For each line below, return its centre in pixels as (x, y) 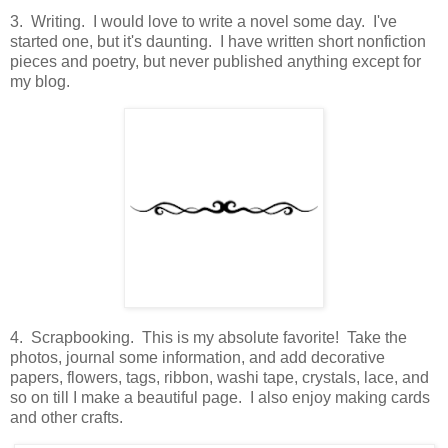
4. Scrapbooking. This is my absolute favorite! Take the (208, 338)
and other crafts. (66, 418)
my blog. (40, 81)
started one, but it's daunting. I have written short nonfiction (218, 41)
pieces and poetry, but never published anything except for (215, 61)
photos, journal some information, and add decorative (197, 358)
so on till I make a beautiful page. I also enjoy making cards (220, 398)
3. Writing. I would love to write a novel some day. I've (203, 21)
